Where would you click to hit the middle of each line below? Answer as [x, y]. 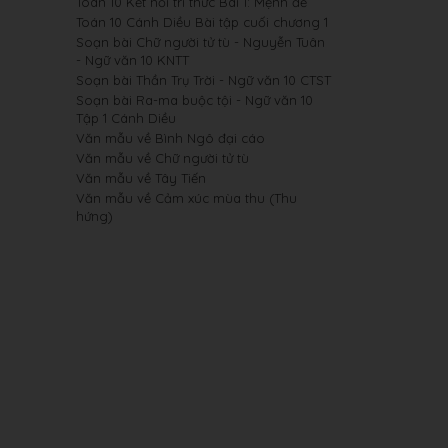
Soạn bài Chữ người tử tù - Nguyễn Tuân [200, 42]
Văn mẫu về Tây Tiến [141, 178]
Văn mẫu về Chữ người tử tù [162, 158]
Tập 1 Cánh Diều [126, 118]
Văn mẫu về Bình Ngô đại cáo [170, 138]
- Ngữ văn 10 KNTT [132, 60]
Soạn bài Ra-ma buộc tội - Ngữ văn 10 [194, 100]
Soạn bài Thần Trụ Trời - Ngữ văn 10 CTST [203, 80]
